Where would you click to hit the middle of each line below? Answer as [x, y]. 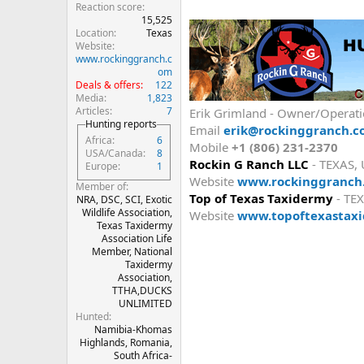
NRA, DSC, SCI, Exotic [124, 199]
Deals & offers [108, 85]
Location [95, 33]
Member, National [132, 251]
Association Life [137, 238]
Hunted [92, 316]
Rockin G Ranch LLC [249, 164]
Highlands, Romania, [126, 342]
